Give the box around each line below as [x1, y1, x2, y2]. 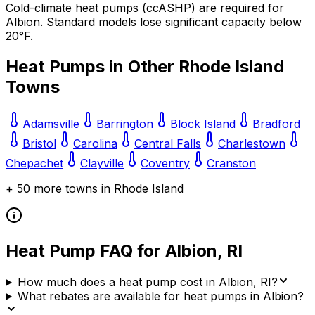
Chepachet [6, 156, 63, 171]
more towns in [30, 181, 114, 196]
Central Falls [134, 136, 201, 151]
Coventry [141, 156, 190, 171]
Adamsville [22, 117, 79, 131]
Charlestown [218, 136, 285, 151]
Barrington [96, 117, 153, 131]
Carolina [73, 136, 117, 151]
